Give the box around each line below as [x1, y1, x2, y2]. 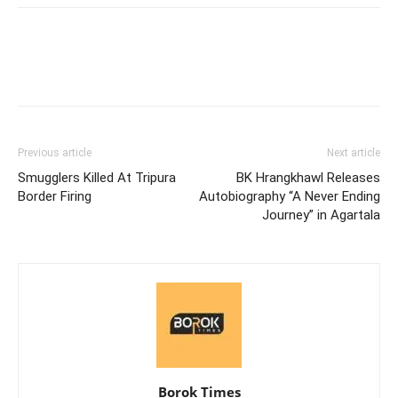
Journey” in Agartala [262, 206, 380, 223]
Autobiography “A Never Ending [199, 187, 380, 204]
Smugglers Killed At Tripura [18, 169, 176, 186]
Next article [327, 146, 380, 159]
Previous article [18, 146, 92, 159]
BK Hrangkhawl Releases [236, 169, 380, 186]
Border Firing [18, 187, 92, 204]
